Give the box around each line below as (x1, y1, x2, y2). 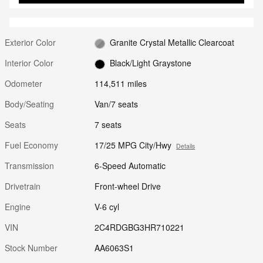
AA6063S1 (95, 242, 134, 254)
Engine (5, 201, 31, 213)
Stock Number (5, 242, 58, 254)
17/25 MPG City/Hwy (95, 139, 172, 151)
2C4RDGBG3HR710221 (95, 221, 185, 234)
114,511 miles (95, 77, 147, 90)
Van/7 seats (95, 98, 139, 110)
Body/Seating (5, 98, 54, 110)
